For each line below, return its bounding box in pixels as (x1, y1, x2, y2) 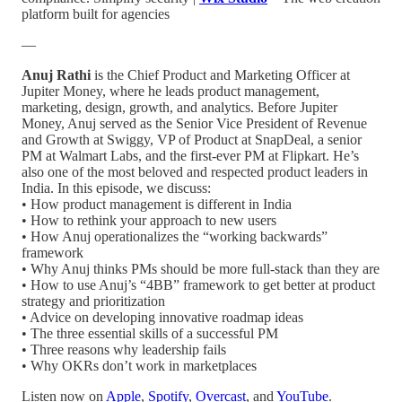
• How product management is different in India (22, 196, 292, 212)
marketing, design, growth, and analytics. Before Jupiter (22, 99, 337, 115)
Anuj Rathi (22, 66, 94, 83)
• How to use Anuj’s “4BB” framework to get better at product (22, 276, 375, 293)
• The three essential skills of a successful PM (22, 325, 278, 341)
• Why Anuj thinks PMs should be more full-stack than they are (22, 260, 380, 276)
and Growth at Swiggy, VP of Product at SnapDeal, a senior (22, 131, 362, 147)
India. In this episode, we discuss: (22, 179, 211, 196)
